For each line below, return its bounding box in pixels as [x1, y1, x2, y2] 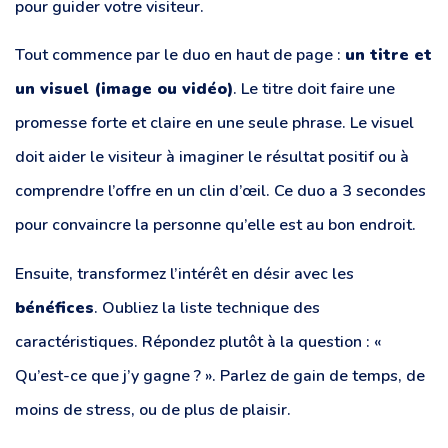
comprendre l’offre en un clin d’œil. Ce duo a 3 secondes [15, 180, 426, 203]
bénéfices [15, 296, 94, 319]
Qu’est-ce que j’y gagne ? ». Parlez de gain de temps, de [15, 364, 425, 387]
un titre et [345, 44, 432, 67]
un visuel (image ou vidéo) [15, 78, 233, 101]
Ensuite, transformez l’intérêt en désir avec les [15, 262, 354, 285]
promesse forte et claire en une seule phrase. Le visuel [15, 112, 414, 135]
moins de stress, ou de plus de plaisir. [15, 398, 291, 421]
